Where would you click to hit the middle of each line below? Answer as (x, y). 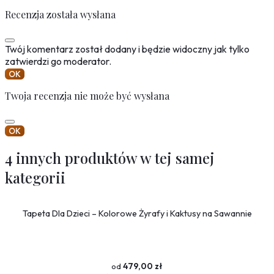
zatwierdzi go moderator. (58, 61)
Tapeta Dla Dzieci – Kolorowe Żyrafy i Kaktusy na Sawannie (137, 213)
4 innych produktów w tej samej (110, 158)
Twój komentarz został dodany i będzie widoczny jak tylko (127, 49)
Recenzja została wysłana (60, 14)
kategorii (35, 178)
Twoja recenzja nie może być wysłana (87, 95)
